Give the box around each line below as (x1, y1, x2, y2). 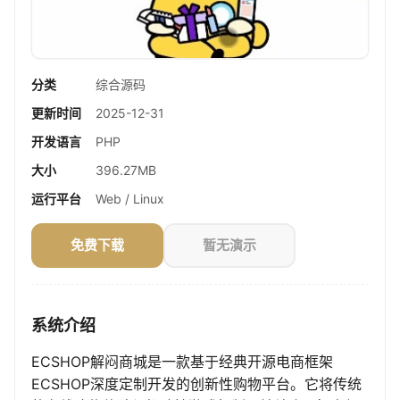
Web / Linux (96, 191, 164, 207)
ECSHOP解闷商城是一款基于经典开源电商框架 (31, 353, 333, 371)
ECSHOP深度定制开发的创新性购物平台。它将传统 (31, 375, 362, 394)
